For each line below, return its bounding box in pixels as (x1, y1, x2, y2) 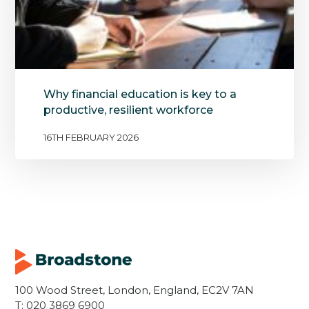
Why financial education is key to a (43, 88, 237, 101)
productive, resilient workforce (43, 103, 216, 117)
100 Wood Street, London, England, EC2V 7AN (15, 283, 255, 297)
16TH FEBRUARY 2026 (43, 132, 139, 143)
